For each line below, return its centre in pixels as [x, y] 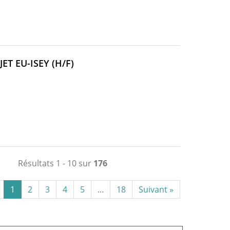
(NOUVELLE [99, 63]
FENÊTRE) [94, 73]
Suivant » [156, 189]
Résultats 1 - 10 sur [55, 163]
